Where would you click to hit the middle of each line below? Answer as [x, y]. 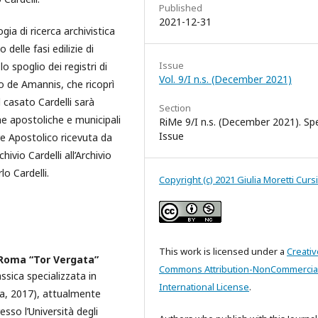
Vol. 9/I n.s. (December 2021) [225, 79]
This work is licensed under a [223, 251]
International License [204, 286]
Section [175, 108]
